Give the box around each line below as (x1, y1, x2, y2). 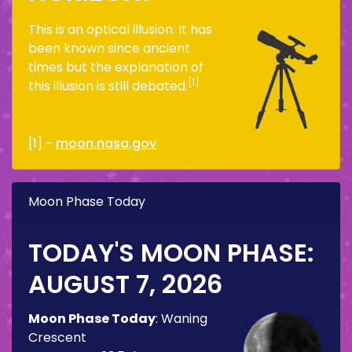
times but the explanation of (28, 57, 203, 76)
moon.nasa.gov (56, 134, 156, 152)
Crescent (28, 328, 86, 346)
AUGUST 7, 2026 (28, 266, 222, 302)
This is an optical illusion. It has (28, 20, 212, 38)
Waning (161, 309, 207, 328)
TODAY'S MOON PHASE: (28, 234, 314, 270)
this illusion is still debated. (28, 76, 188, 95)
